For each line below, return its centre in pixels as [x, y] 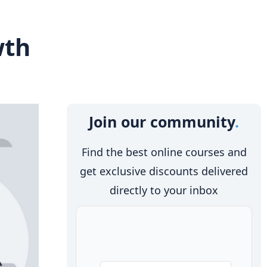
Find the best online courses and [164, 152]
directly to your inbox [164, 190]
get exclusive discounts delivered [164, 171]
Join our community [162, 121]
